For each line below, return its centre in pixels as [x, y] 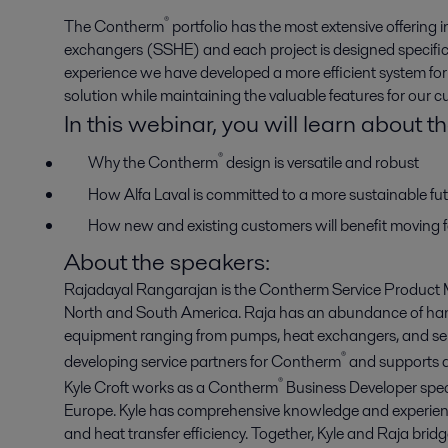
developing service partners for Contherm [202, 361]
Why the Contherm [153, 163]
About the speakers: [167, 261]
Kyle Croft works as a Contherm [171, 388]
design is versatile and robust [321, 163]
